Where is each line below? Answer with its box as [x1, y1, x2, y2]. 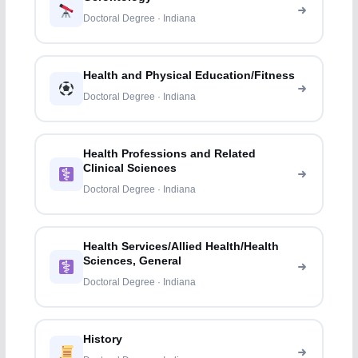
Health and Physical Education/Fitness [83, 70, 296, 82]
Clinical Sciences [83, 162, 177, 175]
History [83, 333, 123, 346]
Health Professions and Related [83, 148, 257, 161]
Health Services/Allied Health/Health [83, 241, 280, 253]
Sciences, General [83, 255, 182, 268]
